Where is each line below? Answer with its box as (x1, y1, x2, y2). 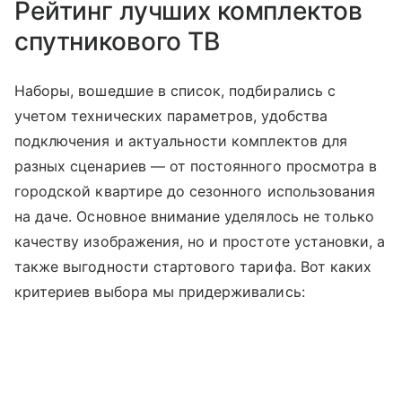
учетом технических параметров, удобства (14, 107, 328, 126)
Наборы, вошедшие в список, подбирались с (14, 82, 336, 100)
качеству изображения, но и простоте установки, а (14, 232, 386, 251)
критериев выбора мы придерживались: (14, 283, 305, 301)
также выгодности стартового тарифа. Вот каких (14, 258, 372, 276)
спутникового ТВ (14, 26, 220, 57)
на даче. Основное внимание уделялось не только (14, 207, 375, 226)
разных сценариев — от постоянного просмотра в (14, 157, 378, 176)
